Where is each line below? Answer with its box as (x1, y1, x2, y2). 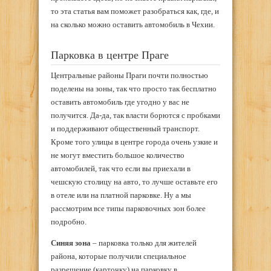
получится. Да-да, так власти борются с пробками (51, 110, 220, 120)
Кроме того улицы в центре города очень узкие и (51, 137, 218, 146)
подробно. (51, 217, 87, 226)
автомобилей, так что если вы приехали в (51, 163, 191, 173)
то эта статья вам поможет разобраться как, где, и (51, 6, 219, 16)
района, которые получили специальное (51, 251, 186, 261)
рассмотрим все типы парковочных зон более (51, 203, 206, 213)
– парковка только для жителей (91, 238, 197, 247)
